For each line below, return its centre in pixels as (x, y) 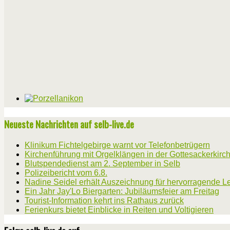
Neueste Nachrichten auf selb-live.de (69, 124)
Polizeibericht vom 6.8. (66, 172)
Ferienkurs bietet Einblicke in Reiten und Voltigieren (119, 209)
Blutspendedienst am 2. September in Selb (102, 163)
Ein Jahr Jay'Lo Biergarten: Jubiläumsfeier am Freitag (122, 191)
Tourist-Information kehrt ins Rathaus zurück (104, 200)
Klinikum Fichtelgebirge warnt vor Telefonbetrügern (117, 145)
